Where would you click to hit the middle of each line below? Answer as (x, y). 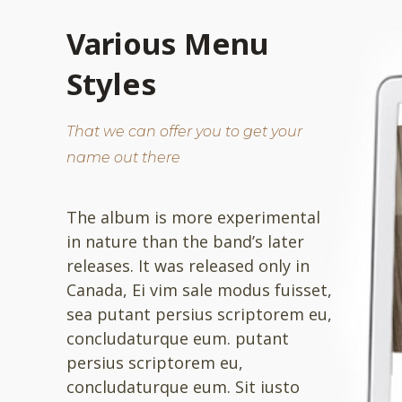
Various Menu (167, 44)
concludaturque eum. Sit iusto (183, 387)
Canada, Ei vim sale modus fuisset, (199, 290)
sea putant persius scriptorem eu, (199, 315)
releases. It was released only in (188, 266)
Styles (111, 84)
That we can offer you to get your (184, 132)
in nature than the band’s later (185, 242)
